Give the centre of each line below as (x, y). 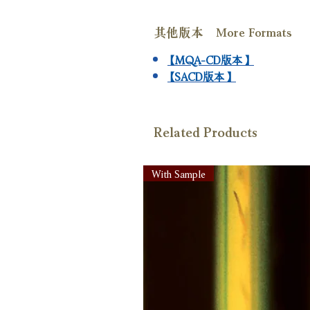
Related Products (206, 130)
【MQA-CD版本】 (211, 58)
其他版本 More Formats (223, 31)
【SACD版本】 (202, 75)
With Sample (179, 173)
